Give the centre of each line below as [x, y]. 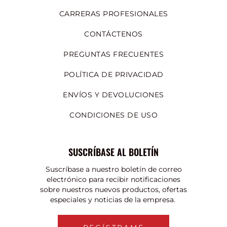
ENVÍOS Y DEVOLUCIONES [113, 94]
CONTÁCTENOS [113, 34]
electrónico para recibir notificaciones [113, 179]
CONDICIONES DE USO [113, 115]
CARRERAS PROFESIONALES [113, 13]
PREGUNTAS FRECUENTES [113, 54]
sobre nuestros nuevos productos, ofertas [113, 189]
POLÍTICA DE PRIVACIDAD [113, 74]
